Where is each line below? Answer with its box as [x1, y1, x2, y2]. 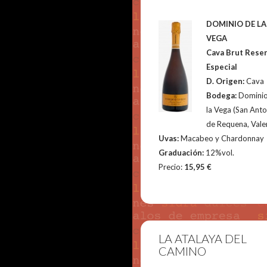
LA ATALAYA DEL [159, 231, 247, 246]
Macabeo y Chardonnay [181, 133, 265, 143]
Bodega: [206, 91, 239, 100]
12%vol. [206, 148, 235, 157]
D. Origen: [206, 76, 247, 86]
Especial [206, 62, 238, 72]
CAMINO [159, 244, 207, 258]
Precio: [159, 162, 185, 172]
